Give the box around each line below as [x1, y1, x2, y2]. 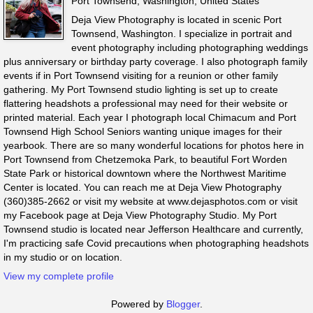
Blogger [166, 298, 200, 310]
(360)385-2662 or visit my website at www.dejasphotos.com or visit [3, 196, 298, 208]
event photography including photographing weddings [71, 42, 308, 54]
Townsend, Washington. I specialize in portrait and [71, 28, 292, 40]
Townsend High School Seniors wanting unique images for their [3, 126, 282, 138]
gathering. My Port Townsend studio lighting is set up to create [3, 84, 278, 96]
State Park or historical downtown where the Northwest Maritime [3, 168, 286, 180]
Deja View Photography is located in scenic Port [71, 14, 282, 26]
